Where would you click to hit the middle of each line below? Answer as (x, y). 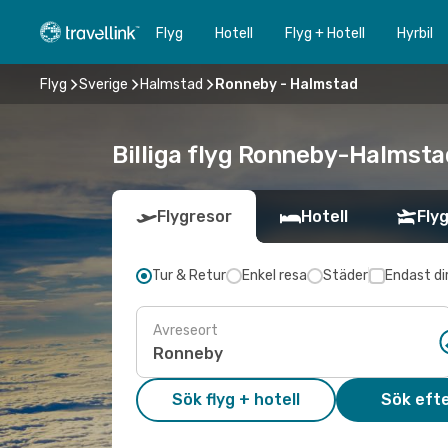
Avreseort (185, 330)
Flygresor (194, 216)
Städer (345, 275)
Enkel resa (274, 275)
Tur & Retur (189, 275)
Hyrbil (415, 33)
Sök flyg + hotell (236, 399)
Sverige (103, 84)
